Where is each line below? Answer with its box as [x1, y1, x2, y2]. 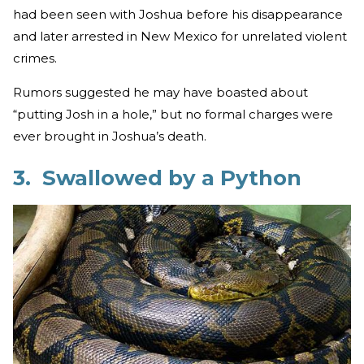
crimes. [13, 50, 57, 66]
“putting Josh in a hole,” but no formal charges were [13, 106, 333, 122]
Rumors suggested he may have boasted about [13, 84, 308, 100]
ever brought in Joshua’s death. [13, 128, 206, 144]
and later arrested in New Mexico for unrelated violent [13, 28, 347, 44]
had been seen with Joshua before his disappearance [13, 6, 343, 22]
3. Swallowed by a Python [13, 164, 301, 191]
